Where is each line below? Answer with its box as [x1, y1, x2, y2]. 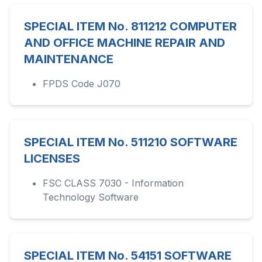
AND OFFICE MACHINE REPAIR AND [24, 36, 225, 50]
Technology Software [43, 191, 139, 203]
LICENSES [24, 151, 80, 166]
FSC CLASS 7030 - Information [43, 177, 184, 189]
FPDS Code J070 [43, 78, 120, 89]
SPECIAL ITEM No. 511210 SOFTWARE [24, 135, 237, 149]
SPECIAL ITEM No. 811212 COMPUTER [24, 19, 237, 33]
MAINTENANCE [24, 52, 113, 66]
